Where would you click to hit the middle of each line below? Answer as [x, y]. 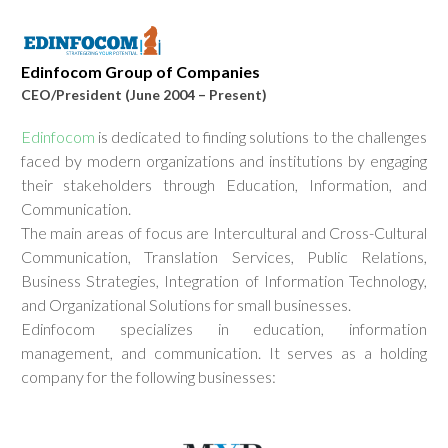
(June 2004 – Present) [195, 94]
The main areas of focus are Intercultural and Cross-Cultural [224, 232]
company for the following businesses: [148, 376]
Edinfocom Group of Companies [140, 71]
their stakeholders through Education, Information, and [224, 184]
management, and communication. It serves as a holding [224, 352]
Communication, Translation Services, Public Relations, [224, 256]
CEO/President [72, 94]
